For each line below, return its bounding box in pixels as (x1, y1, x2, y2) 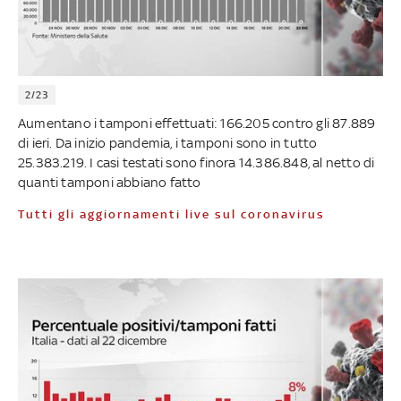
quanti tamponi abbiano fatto (18, 174, 201, 190)
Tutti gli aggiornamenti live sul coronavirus (26, 207, 325, 221)
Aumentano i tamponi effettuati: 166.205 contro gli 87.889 (18, 115, 376, 131)
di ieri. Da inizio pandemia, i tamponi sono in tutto (18, 134, 318, 150)
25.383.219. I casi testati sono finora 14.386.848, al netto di (18, 154, 375, 170)
